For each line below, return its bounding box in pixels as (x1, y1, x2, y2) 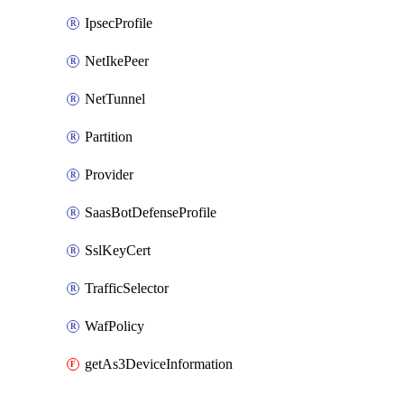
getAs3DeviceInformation (85, 356, 233, 372)
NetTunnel (85, 91, 145, 106)
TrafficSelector (85, 280, 169, 296)
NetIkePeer (85, 53, 149, 69)
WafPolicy (85, 318, 144, 334)
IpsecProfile (85, 15, 152, 31)
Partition (85, 129, 133, 144)
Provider (85, 167, 133, 182)
